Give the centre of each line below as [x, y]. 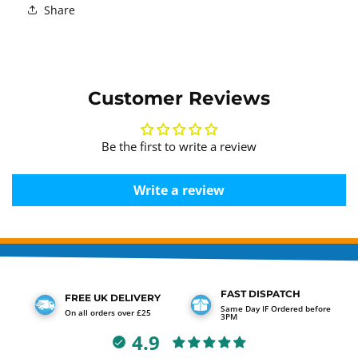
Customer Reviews [179, 98]
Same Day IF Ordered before [275, 309]
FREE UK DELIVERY [113, 297]
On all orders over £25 [108, 313]
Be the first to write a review [179, 146]
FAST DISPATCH [260, 293]
